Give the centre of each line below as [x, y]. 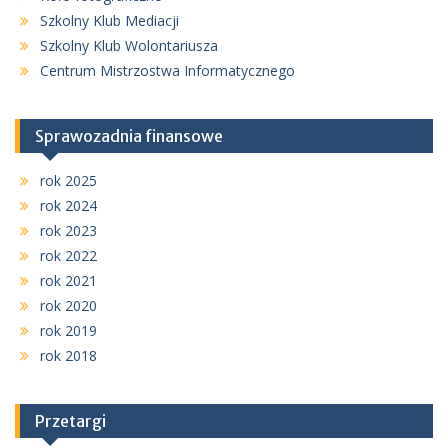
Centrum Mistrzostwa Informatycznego [167, 70]
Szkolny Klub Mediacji [109, 20]
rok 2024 [68, 205]
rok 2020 [68, 305]
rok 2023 [68, 230]
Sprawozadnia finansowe [129, 136]
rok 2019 [68, 330]
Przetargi [70, 421]
